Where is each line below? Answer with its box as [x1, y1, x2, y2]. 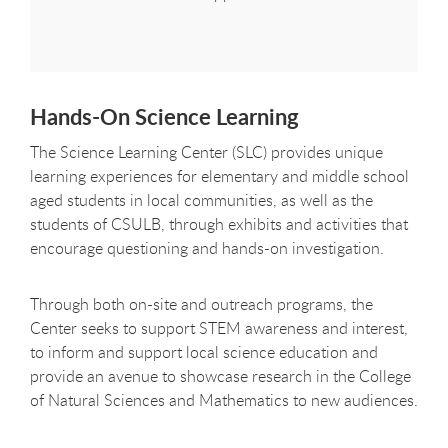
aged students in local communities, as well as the [30, 188, 373, 211]
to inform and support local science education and [30, 340, 378, 363]
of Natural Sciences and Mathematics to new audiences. [30, 388, 418, 411]
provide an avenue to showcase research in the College [30, 364, 411, 387]
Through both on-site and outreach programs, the [30, 292, 373, 315]
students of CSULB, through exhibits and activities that [30, 212, 408, 235]
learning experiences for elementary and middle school [30, 164, 409, 187]
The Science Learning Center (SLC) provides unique [30, 140, 383, 163]
